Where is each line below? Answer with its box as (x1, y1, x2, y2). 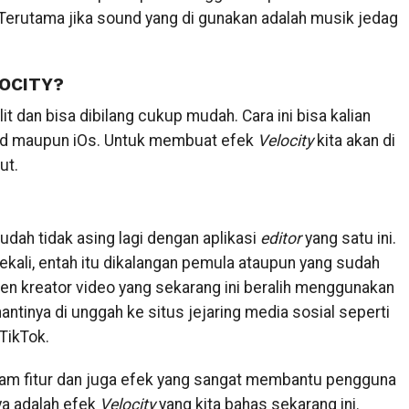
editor (259, 229, 301, 247)
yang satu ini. (300, 229, 396, 247)
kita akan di (312, 131, 395, 150)
